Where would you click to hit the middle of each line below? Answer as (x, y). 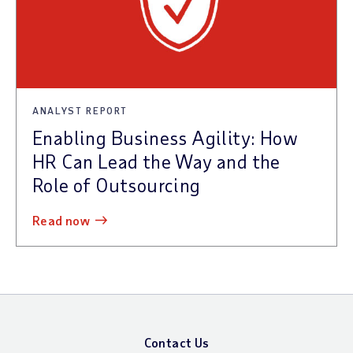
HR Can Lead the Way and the (156, 161)
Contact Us (176, 342)
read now (65, 220)
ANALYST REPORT (80, 110)
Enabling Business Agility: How (165, 137)
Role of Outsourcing (117, 184)
